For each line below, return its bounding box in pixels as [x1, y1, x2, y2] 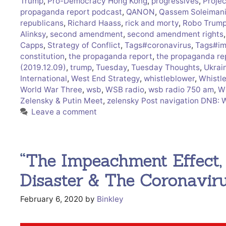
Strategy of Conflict [47, 40, 121, 50]
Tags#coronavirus [125, 40, 191, 50]
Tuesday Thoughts [131, 62, 200, 72]
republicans [20, 18, 64, 28]
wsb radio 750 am [148, 84, 214, 94]
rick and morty [125, 18, 179, 28]
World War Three [20, 84, 82, 94]
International [20, 73, 67, 83]
